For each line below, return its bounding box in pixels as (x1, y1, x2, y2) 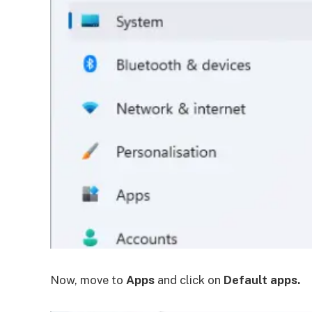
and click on (155, 272, 224, 287)
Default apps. (224, 272, 300, 287)
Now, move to (50, 272, 126, 287)
